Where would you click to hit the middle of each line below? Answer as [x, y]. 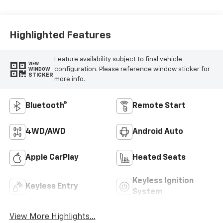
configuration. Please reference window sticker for [132, 69]
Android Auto [158, 132]
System [147, 192]
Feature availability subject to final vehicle [118, 59]
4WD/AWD [45, 132]
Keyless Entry [52, 187]
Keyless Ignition [163, 181]
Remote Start [159, 106]
